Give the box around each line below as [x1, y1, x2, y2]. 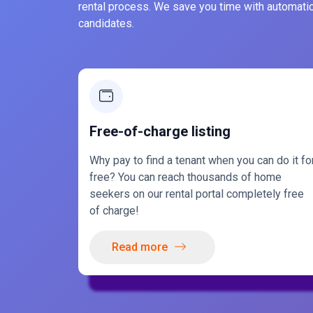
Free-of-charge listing [89, 123, 231, 140]
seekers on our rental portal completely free [89, 187, 304, 201]
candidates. [78, 17, 134, 30]
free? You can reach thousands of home [89, 170, 282, 184]
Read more [112, 240, 168, 254]
